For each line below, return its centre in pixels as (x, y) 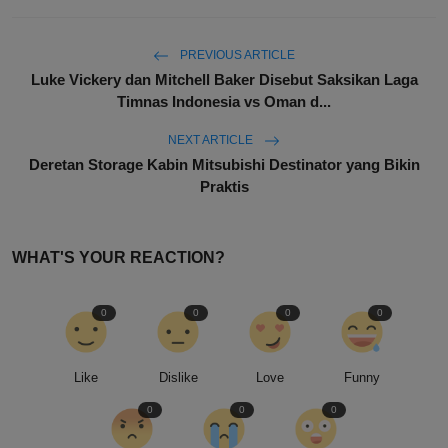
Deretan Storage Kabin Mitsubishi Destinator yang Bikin (224, 165)
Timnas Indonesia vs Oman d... (224, 102)
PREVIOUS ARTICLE (236, 55)
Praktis (224, 187)
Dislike (178, 378)
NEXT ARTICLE (212, 140)
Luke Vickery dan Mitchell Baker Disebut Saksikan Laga (224, 80)
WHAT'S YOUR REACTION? (118, 258)
